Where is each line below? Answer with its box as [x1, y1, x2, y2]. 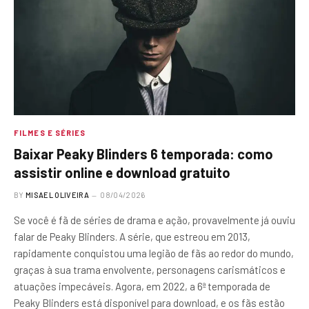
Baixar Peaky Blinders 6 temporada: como [14, 146, 273, 163]
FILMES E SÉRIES [14, 128, 86, 138]
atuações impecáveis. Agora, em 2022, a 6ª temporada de [14, 280, 270, 293]
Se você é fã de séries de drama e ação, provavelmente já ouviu [14, 214, 295, 227]
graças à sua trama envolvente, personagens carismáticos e [14, 263, 286, 277]
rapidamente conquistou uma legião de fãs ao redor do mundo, [14, 247, 294, 260]
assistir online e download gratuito [14, 164, 230, 181]
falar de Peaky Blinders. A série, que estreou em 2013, [14, 230, 250, 243]
